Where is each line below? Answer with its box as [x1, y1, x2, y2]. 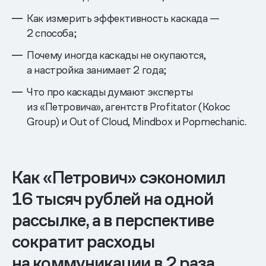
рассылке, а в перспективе [12, 208, 214, 232]
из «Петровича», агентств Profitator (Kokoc [27, 99, 230, 113]
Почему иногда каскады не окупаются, [27, 47, 206, 62]
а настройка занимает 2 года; [27, 62, 166, 77]
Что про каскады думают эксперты [27, 84, 193, 99]
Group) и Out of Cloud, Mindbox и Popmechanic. [27, 114, 246, 128]
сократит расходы [12, 230, 154, 253]
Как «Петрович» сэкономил [12, 166, 226, 189]
